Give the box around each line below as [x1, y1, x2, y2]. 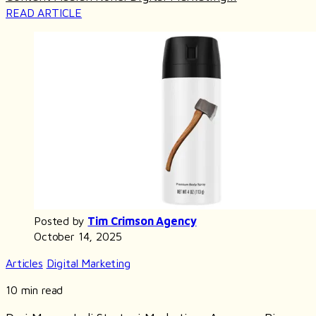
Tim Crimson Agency [87, 214, 197, 227]
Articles [6, 257, 43, 269]
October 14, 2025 [34, 230, 122, 243]
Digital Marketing [46, 257, 130, 269]
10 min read [6, 284, 63, 296]
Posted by [34, 214, 88, 227]
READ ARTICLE [6, 6, 83, 19]
